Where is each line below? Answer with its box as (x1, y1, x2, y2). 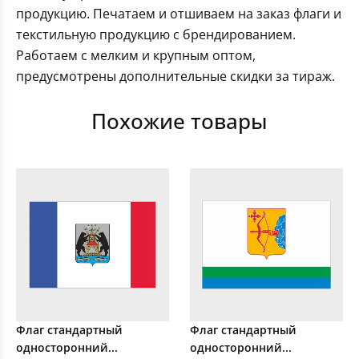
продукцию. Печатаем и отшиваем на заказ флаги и (16, 5, 341, 23)
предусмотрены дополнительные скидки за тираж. (16, 67, 335, 86)
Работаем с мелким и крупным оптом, (16, 46, 256, 65)
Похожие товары (91, 107, 268, 136)
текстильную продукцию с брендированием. (16, 26, 296, 44)
